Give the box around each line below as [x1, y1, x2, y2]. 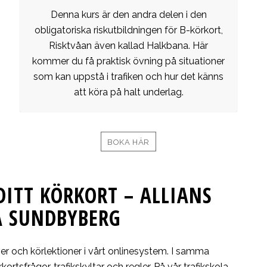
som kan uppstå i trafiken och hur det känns [33, 71, 224, 83]
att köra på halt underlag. [73, 86, 184, 98]
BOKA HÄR [107, 138, 150, 147]
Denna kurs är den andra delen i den [50, 9, 207, 21]
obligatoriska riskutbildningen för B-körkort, [34, 24, 223, 36]
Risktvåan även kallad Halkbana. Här [49, 40, 209, 52]
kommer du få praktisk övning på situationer [32, 55, 225, 67]
